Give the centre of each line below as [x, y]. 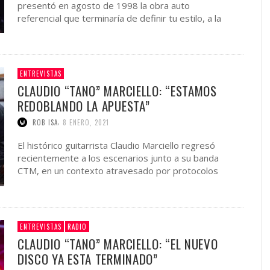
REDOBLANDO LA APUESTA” [84, 106]
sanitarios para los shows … [75, 184]
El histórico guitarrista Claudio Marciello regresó [116, 146]
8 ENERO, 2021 [86, 123]
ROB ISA [45, 123]
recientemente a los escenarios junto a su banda [118, 158]
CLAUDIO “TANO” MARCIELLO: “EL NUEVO [118, 243]
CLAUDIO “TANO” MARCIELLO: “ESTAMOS [117, 91]
